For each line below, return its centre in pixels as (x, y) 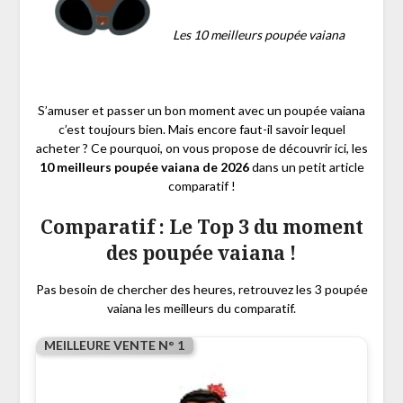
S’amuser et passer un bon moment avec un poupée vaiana (201, 111)
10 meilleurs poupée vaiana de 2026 (144, 167)
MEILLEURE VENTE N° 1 (114, 345)
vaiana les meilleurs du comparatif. (201, 309)
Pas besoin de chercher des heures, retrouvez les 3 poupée (201, 290)
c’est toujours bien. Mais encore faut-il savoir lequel (201, 130)
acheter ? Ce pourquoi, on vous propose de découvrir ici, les (201, 148)
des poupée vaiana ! (201, 253)
